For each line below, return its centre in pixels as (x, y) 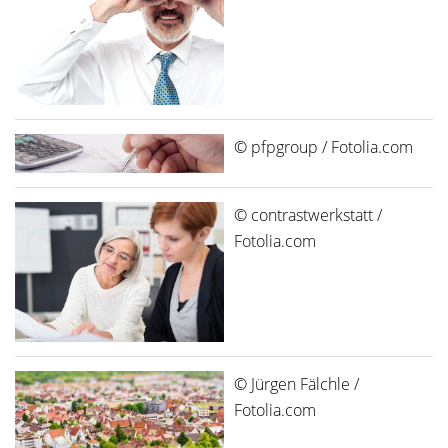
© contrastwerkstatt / (308, 214)
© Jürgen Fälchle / (296, 383)
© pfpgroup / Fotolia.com (323, 146)
